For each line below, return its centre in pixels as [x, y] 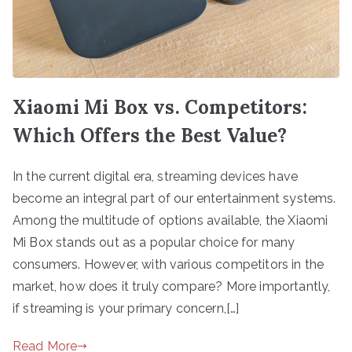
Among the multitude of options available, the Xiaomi [170, 220]
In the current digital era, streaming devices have [156, 176]
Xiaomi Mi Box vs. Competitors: [160, 107]
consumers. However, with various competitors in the [169, 264]
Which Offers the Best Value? [150, 135]
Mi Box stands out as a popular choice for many [154, 242]
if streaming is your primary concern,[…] [126, 308]
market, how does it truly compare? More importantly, [172, 286]
